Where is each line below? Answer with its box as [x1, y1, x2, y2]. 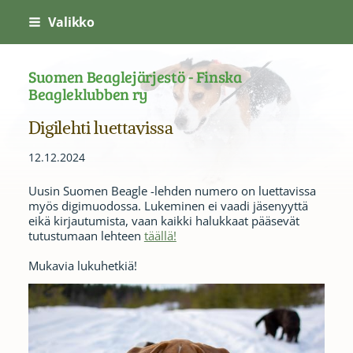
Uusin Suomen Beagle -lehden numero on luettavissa [28, 182, 316, 199]
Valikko [47, 13, 95, 31]
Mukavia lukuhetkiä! [28, 257, 137, 273]
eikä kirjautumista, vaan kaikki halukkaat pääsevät [28, 212, 299, 229]
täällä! [143, 227, 176, 243]
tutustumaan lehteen [28, 227, 144, 243]
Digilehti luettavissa [28, 116, 173, 139]
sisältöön [8, 37, 57, 53]
